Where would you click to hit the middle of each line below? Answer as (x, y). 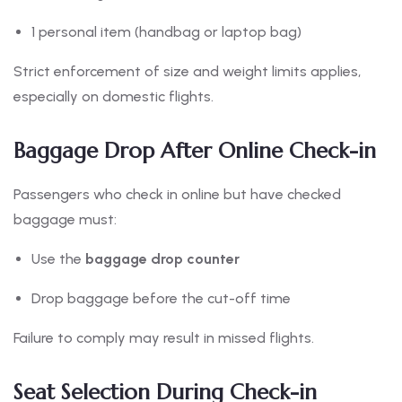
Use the (58, 259)
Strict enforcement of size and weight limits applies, (187, 72)
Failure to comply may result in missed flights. (164, 338)
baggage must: (65, 220)
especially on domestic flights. (114, 97)
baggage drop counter (162, 259)
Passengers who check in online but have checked (177, 195)
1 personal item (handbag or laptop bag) (166, 32)
